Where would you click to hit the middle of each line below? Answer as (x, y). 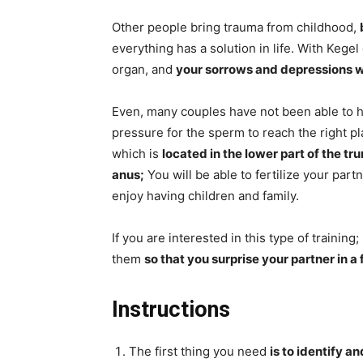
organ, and (144, 70)
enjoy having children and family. (205, 196)
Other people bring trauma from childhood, (236, 28)
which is (137, 154)
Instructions (171, 310)
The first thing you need (199, 352)
